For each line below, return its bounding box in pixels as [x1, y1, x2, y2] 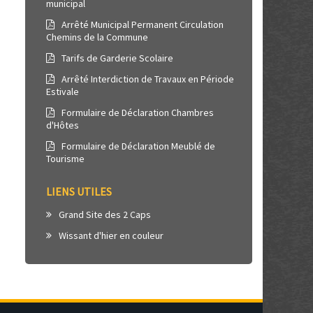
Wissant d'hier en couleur [57, 229, 163, 242]
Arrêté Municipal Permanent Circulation [59, 18, 224, 31]
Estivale [46, 85, 79, 98]
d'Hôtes [46, 119, 79, 131]
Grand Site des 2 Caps [57, 208, 151, 221]
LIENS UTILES [46, 184, 112, 198]
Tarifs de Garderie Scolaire [59, 52, 173, 64]
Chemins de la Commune [46, 31, 148, 43]
